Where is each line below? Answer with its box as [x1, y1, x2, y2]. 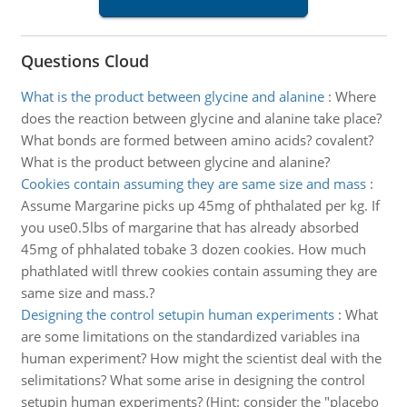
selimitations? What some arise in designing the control [20, 371, 365, 389]
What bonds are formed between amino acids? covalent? [20, 131, 373, 149]
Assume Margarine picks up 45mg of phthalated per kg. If [20, 196, 380, 214]
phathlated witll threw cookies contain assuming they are [20, 262, 377, 280]
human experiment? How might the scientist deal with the [20, 349, 382, 367]
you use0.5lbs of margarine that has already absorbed [20, 218, 359, 236]
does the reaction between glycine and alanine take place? [20, 109, 382, 127]
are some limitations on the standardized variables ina [20, 327, 360, 345]
